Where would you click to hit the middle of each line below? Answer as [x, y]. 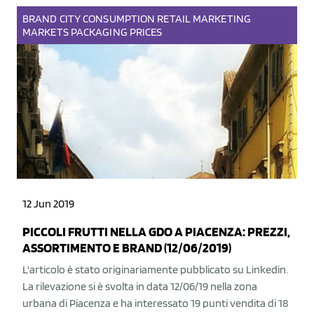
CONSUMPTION [119, 19]
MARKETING [222, 19]
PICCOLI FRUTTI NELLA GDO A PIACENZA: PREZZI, [156, 232]
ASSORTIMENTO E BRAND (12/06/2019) [127, 248]
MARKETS [46, 32]
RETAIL [174, 19]
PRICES [146, 32]
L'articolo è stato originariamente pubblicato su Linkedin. [155, 269]
